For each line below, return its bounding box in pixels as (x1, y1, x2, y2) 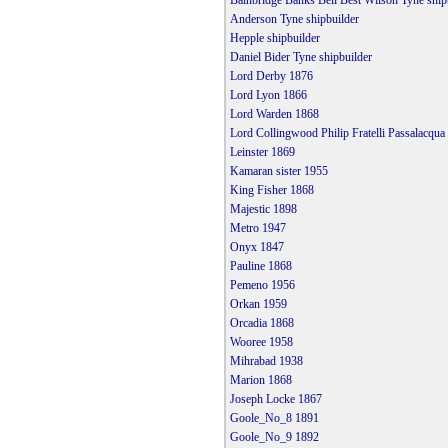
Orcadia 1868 (229, 316, 294, 331)
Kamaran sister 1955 (229, 164, 328, 179)
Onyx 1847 (229, 240, 284, 255)
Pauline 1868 (229, 259, 292, 274)
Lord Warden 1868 (229, 107, 319, 122)
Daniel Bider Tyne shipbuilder (229, 50, 372, 65)
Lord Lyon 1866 (229, 88, 307, 103)
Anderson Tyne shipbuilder (229, 12, 359, 27)
